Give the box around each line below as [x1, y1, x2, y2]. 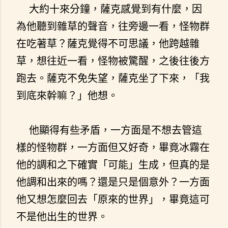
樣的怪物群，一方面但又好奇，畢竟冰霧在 [16, 140, 210, 154]
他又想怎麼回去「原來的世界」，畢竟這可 [16, 192, 210, 206]
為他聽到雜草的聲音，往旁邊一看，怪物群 [16, 19, 210, 33]
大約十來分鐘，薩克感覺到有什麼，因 [16, 2, 202, 15]
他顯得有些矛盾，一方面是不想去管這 [16, 123, 202, 136]
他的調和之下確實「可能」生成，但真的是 [16, 158, 210, 171]
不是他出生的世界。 [16, 210, 108, 223]
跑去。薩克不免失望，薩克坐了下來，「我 [16, 71, 210, 84]
